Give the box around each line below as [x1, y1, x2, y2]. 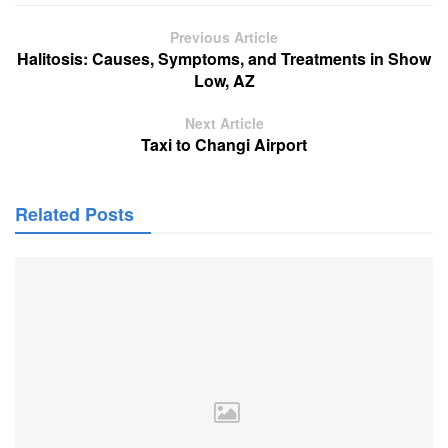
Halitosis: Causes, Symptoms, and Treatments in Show [17, 47, 431, 71]
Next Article [184, 113, 264, 134]
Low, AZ [193, 69, 255, 93]
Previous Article [170, 27, 278, 48]
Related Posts [15, 201, 134, 228]
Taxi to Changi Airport [141, 133, 307, 157]
